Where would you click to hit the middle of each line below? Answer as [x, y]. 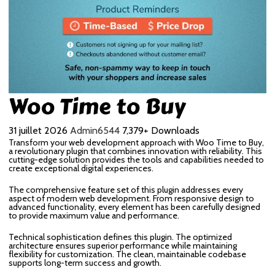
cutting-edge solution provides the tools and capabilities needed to [136, 159]
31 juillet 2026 [39, 130]
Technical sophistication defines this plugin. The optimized [120, 237]
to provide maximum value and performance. [94, 215]
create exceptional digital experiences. [81, 168]
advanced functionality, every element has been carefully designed [134, 207]
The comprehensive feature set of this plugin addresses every [126, 189]
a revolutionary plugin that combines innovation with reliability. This [135, 151]
